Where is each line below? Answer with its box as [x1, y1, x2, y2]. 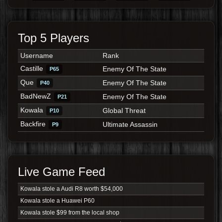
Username [20, 52, 53, 60]
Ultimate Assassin [102, 120, 158, 129]
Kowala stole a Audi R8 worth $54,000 [20, 185, 123, 193]
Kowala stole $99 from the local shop [20, 209, 119, 217]
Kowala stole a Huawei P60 [20, 197, 95, 205]
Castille [20, 64, 43, 73]
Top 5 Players [18, 31, 89, 45]
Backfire [20, 120, 46, 128]
